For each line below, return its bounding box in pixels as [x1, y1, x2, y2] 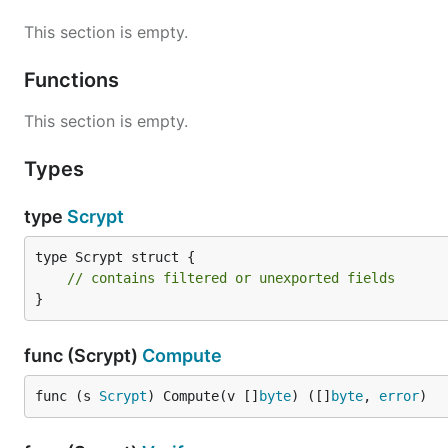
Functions [24, 68, 124, 92]
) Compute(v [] [147, 388, 259, 404]
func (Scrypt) [24, 345, 142, 366]
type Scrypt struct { [35, 249, 195, 265]
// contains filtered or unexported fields [67, 270, 395, 286]
